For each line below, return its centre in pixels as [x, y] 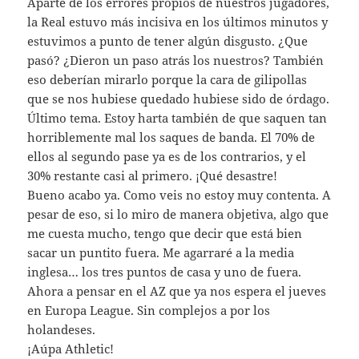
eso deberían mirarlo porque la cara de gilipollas [167, 79]
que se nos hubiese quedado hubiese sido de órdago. [179, 98]
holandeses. [62, 329]
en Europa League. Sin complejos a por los [149, 310]
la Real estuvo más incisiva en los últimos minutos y [178, 21]
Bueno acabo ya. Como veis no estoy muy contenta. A [179, 194]
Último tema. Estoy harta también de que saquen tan [177, 117]
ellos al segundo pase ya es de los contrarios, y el [167, 156]
